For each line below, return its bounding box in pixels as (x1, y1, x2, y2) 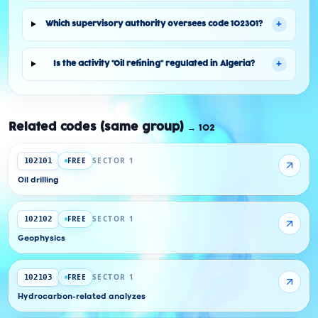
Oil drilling (18, 177, 58, 184)
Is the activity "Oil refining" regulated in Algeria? (53, 60, 255, 67)
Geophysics (18, 235, 65, 242)
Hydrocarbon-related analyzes (18, 293, 146, 300)
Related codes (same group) (9, 121, 184, 133)
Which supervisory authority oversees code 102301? (45, 20, 263, 28)
